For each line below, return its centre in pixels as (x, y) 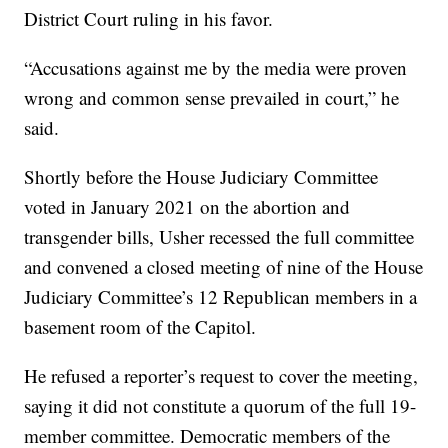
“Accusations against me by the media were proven (216, 68)
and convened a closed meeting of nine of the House (224, 267)
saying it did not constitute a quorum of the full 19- (220, 406)
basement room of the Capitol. (140, 327)
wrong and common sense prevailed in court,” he (212, 98)
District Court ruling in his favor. (149, 19)
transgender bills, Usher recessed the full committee (219, 237)
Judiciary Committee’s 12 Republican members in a (221, 297)
